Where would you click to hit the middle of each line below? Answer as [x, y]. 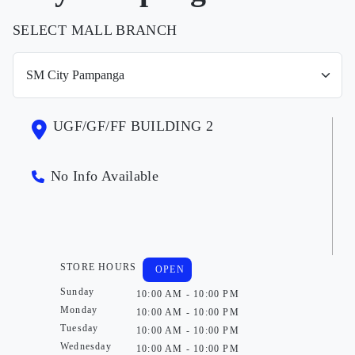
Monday [79, 309]
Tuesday [80, 328]
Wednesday [86, 346]
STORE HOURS [99, 267]
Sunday [78, 291]
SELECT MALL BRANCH [95, 30]
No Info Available [105, 176]
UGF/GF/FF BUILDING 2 [134, 126]
